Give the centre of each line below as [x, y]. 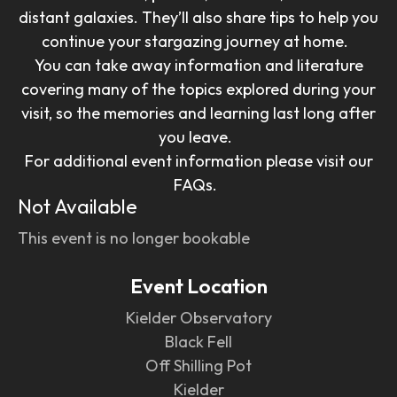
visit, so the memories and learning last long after [198, 113]
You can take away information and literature [198, 65]
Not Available [78, 206]
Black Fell [198, 342]
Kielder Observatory [198, 318]
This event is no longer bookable [134, 237]
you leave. [198, 136]
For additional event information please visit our [198, 160]
